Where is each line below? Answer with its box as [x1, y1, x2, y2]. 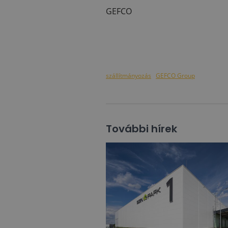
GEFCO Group [156, 71, 195, 80]
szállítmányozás [106, 71, 151, 80]
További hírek [106, 122, 177, 136]
